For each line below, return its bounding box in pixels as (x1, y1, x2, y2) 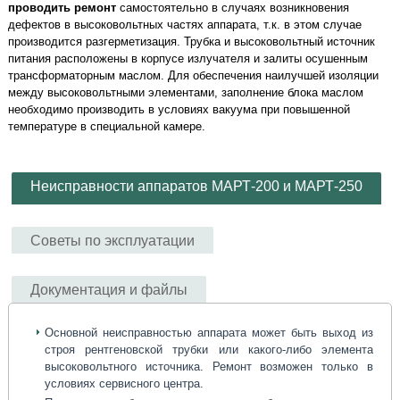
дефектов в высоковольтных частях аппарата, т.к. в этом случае (8, 18, 362, 32)
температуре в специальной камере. (8, 120, 206, 134)
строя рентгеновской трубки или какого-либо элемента (45, 343, 373, 357)
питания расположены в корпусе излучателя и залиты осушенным (8, 52, 369, 66)
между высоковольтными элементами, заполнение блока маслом (8, 86, 364, 100)
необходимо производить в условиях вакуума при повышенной (8, 103, 351, 117)
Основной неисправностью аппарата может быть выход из (45, 326, 373, 340)
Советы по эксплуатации (30, 233, 196, 249)
